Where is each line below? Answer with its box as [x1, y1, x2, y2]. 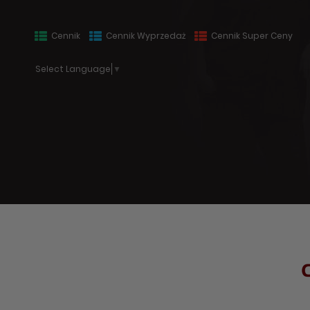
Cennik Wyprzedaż [104, 30, 185, 42]
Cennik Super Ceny [209, 30, 293, 42]
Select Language [35, 63, 111, 75]
